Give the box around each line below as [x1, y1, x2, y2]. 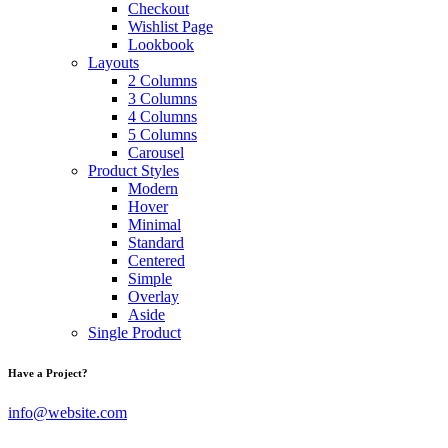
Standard [128, 234, 184, 252]
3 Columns [128, 90, 197, 108]
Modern [128, 180, 178, 198]
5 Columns [128, 126, 197, 144]
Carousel [128, 144, 184, 162]
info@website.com [8, 404, 127, 422]
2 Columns [128, 72, 197, 90]
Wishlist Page [128, 18, 213, 36]
